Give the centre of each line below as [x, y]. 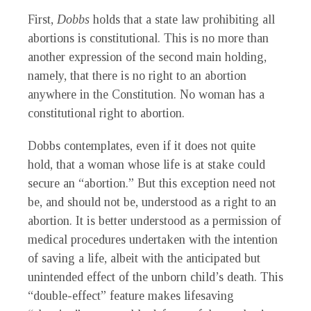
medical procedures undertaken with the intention [153, 240]
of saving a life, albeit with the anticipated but [144, 259]
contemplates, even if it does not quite [160, 146]
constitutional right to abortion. [106, 114]
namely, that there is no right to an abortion [137, 76]
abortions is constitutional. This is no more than [148, 39]
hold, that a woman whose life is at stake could [146, 165]
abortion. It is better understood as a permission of [154, 221]
